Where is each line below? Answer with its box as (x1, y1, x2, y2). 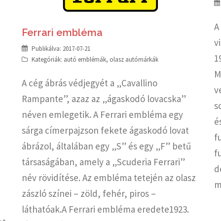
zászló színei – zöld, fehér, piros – (22, 187, 156, 199)
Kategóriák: (32, 55, 64, 64)
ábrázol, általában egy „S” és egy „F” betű (22, 140, 191, 152)
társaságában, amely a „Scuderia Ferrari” (22, 155, 185, 168)
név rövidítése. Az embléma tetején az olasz (22, 171, 196, 184)
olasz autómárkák (110, 55, 158, 64)
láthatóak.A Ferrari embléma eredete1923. (22, 203, 189, 215)
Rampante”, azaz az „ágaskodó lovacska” (22, 92, 186, 105)
